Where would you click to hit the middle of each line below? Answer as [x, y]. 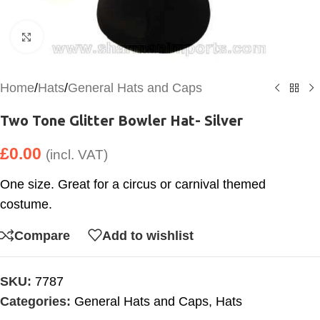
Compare [42, 235]
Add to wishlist [148, 235]
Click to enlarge [85, 37]
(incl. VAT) [77, 155]
